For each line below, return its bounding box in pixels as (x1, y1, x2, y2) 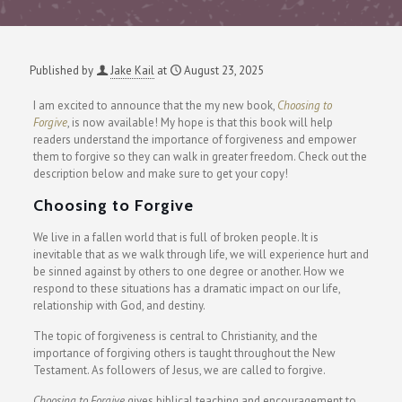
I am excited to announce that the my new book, (32, 98, 277, 113)
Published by (30, 63, 93, 78)
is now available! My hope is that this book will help (71, 115, 333, 130)
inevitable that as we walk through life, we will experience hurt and (32, 247, 369, 262)
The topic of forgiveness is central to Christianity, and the (32, 328, 318, 344)
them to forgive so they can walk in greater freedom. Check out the (32, 149, 367, 164)
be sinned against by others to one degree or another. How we (32, 264, 345, 279)
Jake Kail (110, 63, 154, 78)
